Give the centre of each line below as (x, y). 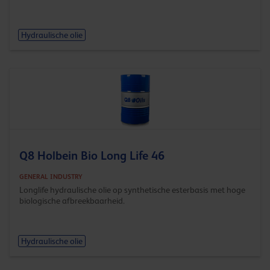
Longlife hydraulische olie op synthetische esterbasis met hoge (132, 190)
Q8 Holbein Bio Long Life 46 (92, 155)
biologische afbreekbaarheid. (72, 200)
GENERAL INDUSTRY (51, 176)
